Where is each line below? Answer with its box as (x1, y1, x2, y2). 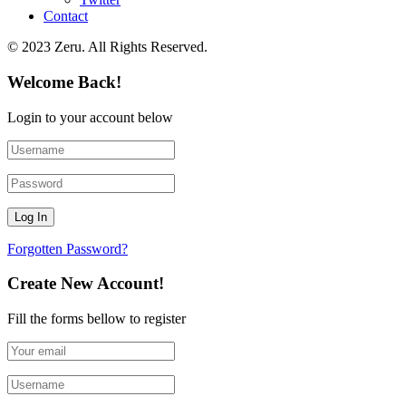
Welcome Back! (7, 72, 121, 92)
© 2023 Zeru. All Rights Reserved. (7, 39, 208, 55)
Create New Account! (7, 274, 164, 294)
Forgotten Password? (7, 240, 128, 256)
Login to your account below (7, 109, 173, 125)
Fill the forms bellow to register (7, 310, 186, 326)
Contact (43, 8, 88, 24)
